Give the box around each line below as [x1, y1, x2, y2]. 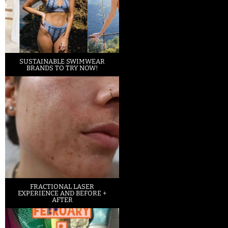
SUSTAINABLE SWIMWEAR [19, 58, 105, 66]
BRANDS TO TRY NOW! [26, 64, 98, 72]
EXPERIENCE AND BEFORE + [18, 189, 106, 197]
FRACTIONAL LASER [30, 183, 94, 191]
